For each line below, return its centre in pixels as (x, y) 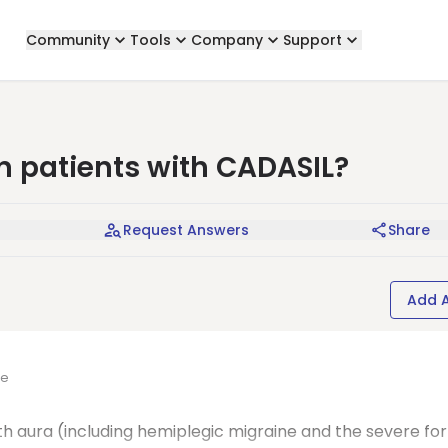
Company (226, 40)
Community (67, 40)
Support (312, 40)
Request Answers (186, 230)
